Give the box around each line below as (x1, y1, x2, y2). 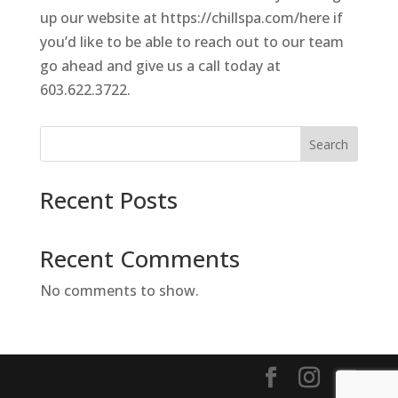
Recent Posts (39, 184, 178, 217)
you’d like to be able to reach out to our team (39, 32, 344, 52)
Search (309, 136, 349, 154)
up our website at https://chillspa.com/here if (39, 8, 343, 28)
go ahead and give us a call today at (39, 56, 281, 76)
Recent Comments (39, 243, 240, 275)
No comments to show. (39, 281, 199, 301)
